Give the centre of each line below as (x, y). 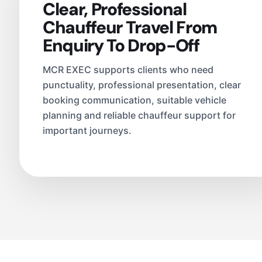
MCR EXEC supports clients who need (128, 70)
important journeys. (87, 131)
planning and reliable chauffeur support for (139, 116)
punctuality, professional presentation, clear (142, 85)
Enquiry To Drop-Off (121, 46)
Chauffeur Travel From (130, 28)
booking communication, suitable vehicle (135, 100)
